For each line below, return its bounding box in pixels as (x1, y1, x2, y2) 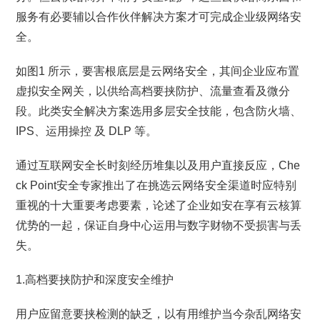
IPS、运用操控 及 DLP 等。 (16, 125, 158, 137)
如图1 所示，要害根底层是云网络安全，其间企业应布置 (16, 65, 300, 77)
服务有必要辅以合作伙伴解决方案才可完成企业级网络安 (16, 11, 302, 23)
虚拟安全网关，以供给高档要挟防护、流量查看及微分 (16, 85, 291, 97)
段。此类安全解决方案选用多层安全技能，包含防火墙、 (16, 105, 302, 117)
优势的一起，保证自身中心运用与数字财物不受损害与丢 (16, 219, 302, 231)
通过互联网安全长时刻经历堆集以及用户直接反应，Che (16, 159, 301, 171)
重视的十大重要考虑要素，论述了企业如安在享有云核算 (16, 199, 302, 211)
